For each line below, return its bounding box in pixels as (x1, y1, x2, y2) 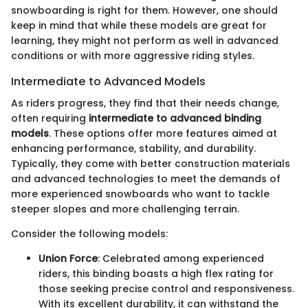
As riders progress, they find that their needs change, (11, 96, 279, 110)
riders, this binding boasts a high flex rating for (38, 266, 274, 280)
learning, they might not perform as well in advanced (11, 33, 278, 47)
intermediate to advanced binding (89, 111, 261, 125)
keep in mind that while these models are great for (11, 18, 267, 32)
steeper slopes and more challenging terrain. (11, 201, 239, 216)
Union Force (38, 251, 98, 265)
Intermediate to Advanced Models (11, 73, 206, 89)
